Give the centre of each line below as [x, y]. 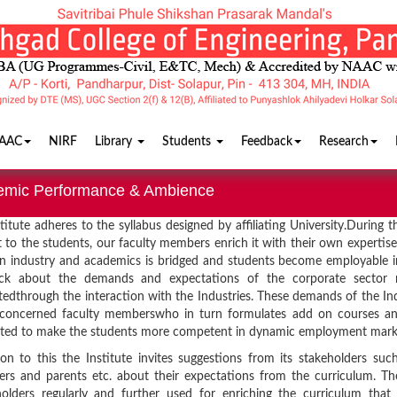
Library [115, 142]
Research [344, 142]
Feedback [267, 142]
